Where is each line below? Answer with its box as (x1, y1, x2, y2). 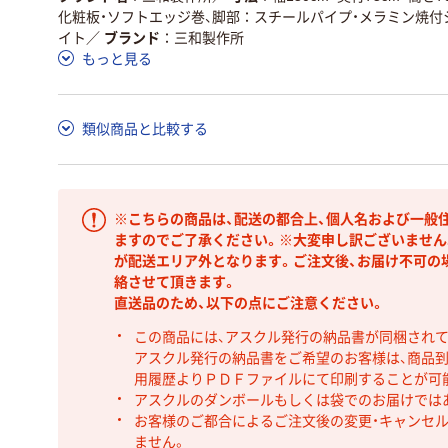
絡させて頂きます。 (114, 274, 237, 290)
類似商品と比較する (82, 120, 208, 137)
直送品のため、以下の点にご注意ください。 (114, 295, 385, 311)
